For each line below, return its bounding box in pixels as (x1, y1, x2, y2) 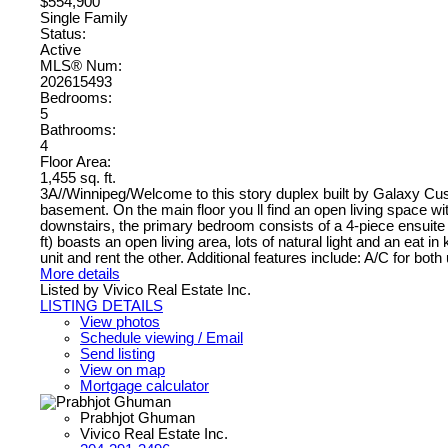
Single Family (40, 9, 128, 26)
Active (40, 41, 81, 58)
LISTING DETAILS (40, 297, 163, 314)
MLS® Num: (40, 57, 122, 74)
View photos (80, 313, 160, 330)
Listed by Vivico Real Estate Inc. (40, 281, 251, 298)
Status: (40, 25, 86, 42)
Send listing (80, 345, 155, 362)
